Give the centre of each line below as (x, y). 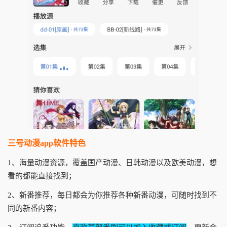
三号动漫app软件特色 (47, 143)
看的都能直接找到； (42, 176)
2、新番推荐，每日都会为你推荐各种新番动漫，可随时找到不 (112, 195)
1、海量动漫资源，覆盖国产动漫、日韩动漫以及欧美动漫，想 (112, 163)
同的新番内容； (34, 208)
